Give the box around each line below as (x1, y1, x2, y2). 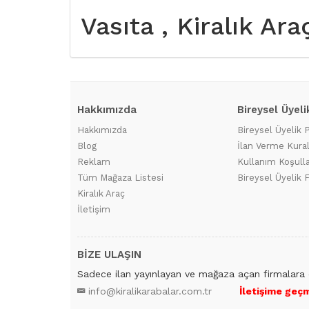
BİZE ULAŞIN (77, 248, 141, 261)
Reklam (77, 157, 110, 167)
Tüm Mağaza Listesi (77, 172, 163, 183)
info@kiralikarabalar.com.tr (88, 286, 212, 297)
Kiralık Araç (77, 188, 125, 199)
